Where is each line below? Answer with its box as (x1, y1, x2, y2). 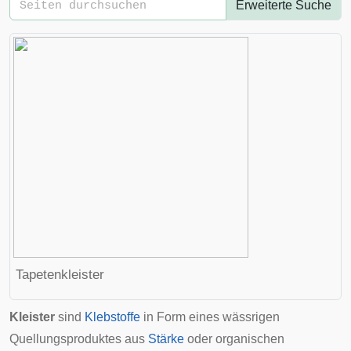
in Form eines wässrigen (140, 310, 280, 324)
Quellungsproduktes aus (9, 332, 148, 346)
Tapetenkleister (16, 267, 104, 282)
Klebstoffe (85, 310, 140, 324)
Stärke (148, 332, 184, 346)
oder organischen (184, 332, 284, 346)
